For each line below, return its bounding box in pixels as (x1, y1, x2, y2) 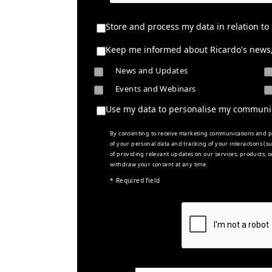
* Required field (110, 176, 160, 185)
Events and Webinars (115, 83, 196, 94)
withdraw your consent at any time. (110, 160, 208, 168)
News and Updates (115, 65, 188, 76)
